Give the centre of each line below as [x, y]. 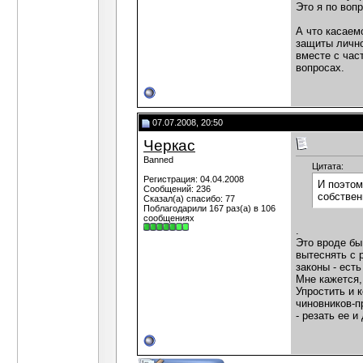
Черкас [169, 145]
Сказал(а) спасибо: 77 [189, 199]
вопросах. [320, 68]
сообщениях [169, 218]
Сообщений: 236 [177, 189]
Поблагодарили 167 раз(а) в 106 [209, 208]
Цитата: [328, 167]
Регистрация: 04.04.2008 [194, 179]
